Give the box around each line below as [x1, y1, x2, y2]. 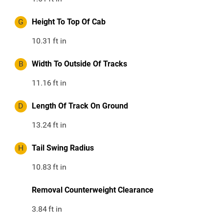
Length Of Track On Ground [32, 101, 128, 111]
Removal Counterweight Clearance [32, 185, 153, 195]
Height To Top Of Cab [32, 17, 106, 27]
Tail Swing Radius [32, 143, 94, 153]
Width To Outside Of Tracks [32, 59, 127, 69]
